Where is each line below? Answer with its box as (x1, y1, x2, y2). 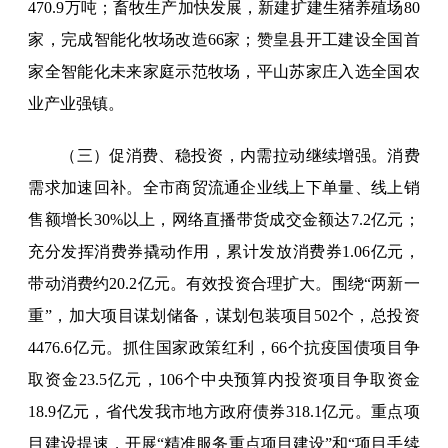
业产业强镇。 (28, 95, 125, 113)
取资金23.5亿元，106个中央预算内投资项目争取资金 (28, 371, 420, 389)
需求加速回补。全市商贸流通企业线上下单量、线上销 (28, 179, 420, 197)
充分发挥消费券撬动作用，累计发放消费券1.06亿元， (28, 243, 420, 261)
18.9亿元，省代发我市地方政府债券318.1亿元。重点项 (28, 403, 420, 421)
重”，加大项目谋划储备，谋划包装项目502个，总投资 (28, 307, 420, 325)
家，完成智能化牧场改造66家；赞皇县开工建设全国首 (28, 31, 420, 49)
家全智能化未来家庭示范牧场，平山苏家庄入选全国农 (28, 63, 420, 81)
